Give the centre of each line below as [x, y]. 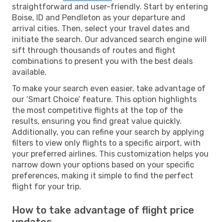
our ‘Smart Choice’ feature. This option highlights [104, 99]
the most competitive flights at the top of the [97, 110]
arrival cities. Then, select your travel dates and [101, 28]
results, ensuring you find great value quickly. [97, 121]
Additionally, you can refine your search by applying [108, 132]
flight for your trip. [47, 186]
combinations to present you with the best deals [102, 61]
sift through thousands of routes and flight [94, 50]
